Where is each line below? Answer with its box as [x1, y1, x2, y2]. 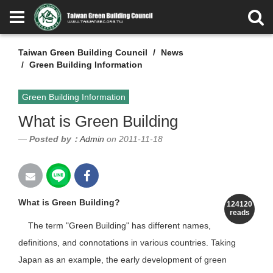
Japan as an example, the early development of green [18, 255, 227, 264]
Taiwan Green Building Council [18, 48, 147, 57]
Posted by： [29, 134, 80, 144]
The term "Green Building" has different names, [18, 221, 211, 230]
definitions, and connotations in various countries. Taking [18, 238, 236, 247]
